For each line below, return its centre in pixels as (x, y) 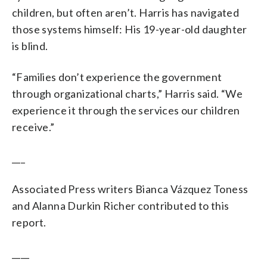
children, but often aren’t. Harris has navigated (126, 12)
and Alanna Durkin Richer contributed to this (121, 205)
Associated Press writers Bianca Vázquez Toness (130, 189)
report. (29, 222)
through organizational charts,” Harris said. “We (128, 93)
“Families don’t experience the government (117, 77)
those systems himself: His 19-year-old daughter (130, 29)
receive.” (33, 127)
